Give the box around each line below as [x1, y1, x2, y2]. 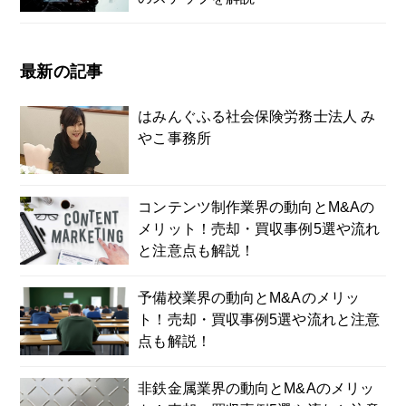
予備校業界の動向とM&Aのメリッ [138, 290, 360, 305]
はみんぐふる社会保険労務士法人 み [138, 109, 376, 124]
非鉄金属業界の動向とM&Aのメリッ [138, 381, 375, 396]
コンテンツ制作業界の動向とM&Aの [138, 199, 375, 215]
